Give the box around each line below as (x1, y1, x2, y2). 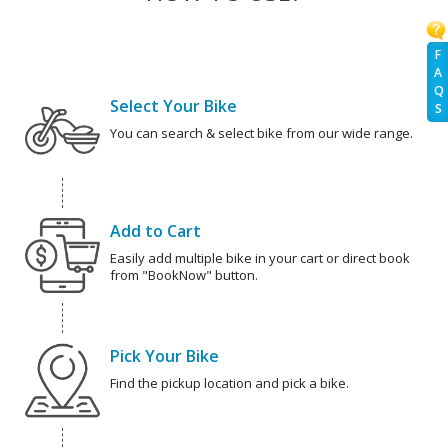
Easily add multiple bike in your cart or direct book (110, 249, 410, 268)
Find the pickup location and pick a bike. (110, 374, 349, 393)
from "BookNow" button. (110, 266, 258, 285)
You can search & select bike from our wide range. (110, 124, 413, 143)
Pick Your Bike (110, 345, 219, 368)
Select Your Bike (110, 95, 237, 118)
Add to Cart (110, 220, 201, 243)
